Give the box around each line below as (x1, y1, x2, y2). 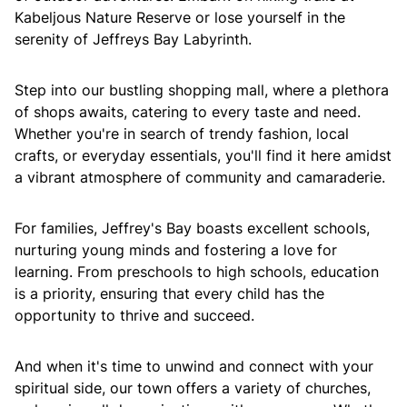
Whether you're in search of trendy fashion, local (15, 124, 349, 143)
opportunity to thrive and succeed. (15, 306, 254, 324)
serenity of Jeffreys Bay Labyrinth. (15, 30, 252, 48)
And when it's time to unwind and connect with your (15, 357, 373, 375)
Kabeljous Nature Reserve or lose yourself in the (15, 8, 345, 26)
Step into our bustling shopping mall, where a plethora (15, 81, 389, 99)
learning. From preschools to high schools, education (15, 263, 379, 281)
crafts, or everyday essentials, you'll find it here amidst (15, 146, 392, 164)
